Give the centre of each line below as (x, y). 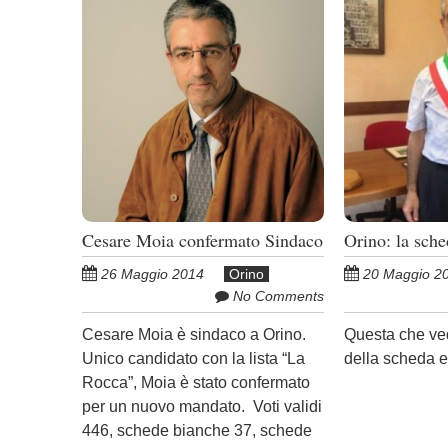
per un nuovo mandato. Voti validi (202, 406)
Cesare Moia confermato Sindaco (202, 239)
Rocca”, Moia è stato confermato (196, 382)
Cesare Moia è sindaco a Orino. (194, 334)
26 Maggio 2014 (152, 273)
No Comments (278, 295)
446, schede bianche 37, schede (197, 430)
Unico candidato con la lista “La (193, 358)
